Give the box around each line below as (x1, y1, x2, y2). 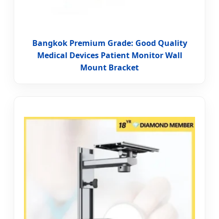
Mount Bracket (80, 62, 139, 73)
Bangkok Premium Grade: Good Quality (32, 38, 187, 49)
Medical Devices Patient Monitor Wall (37, 50, 182, 61)
